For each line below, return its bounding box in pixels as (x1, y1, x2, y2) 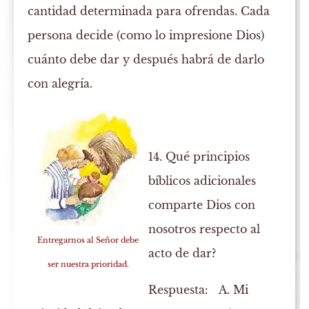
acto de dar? (148, 246, 217, 261)
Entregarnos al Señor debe (37, 235, 139, 246)
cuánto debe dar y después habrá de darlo (28, 52, 265, 67)
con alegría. (28, 77, 93, 91)
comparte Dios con (148, 198, 256, 212)
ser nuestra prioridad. (47, 259, 129, 270)
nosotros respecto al (148, 222, 261, 237)
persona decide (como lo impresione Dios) (28, 28, 265, 43)
